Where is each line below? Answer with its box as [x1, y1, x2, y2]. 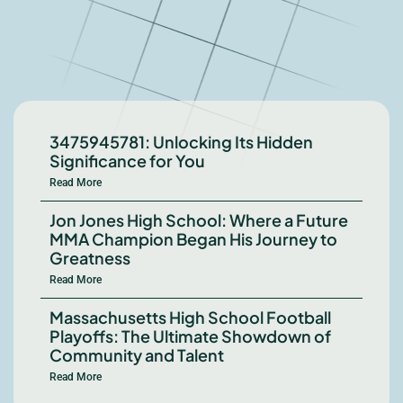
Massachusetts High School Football [49, 307, 331, 328]
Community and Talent [49, 345, 224, 366]
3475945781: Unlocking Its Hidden [49, 131, 313, 153]
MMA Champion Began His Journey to [49, 228, 337, 250]
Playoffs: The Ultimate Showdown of [49, 326, 331, 347]
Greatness [49, 247, 130, 269]
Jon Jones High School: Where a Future [49, 210, 348, 231]
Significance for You [49, 150, 205, 172]
